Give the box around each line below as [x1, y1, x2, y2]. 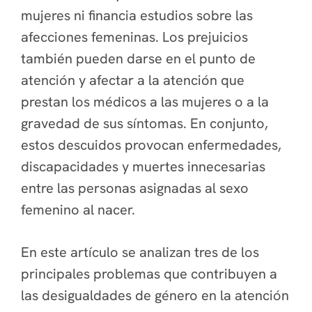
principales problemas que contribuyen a [21, 265, 277, 283]
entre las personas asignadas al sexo [21, 179, 249, 197]
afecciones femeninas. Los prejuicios [21, 28, 248, 46]
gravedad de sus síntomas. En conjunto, [21, 114, 268, 132]
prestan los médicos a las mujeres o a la [21, 93, 269, 111]
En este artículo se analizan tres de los [21, 243, 259, 261]
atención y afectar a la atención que [21, 71, 244, 89]
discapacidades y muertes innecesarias [21, 157, 265, 175]
